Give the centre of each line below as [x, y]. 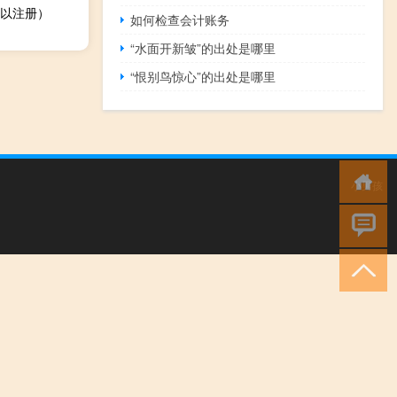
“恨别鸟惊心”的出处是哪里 [203, 77]
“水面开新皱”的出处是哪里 [203, 48]
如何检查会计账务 [180, 20]
